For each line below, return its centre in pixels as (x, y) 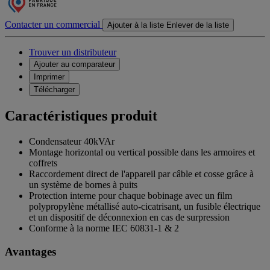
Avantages (30, 251)
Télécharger (54, 90)
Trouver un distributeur (73, 52)
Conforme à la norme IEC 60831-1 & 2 (104, 228)
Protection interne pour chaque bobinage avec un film (130, 196)
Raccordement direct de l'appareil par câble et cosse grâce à (141, 174)
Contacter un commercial (52, 25)
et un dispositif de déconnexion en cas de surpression (129, 218)
